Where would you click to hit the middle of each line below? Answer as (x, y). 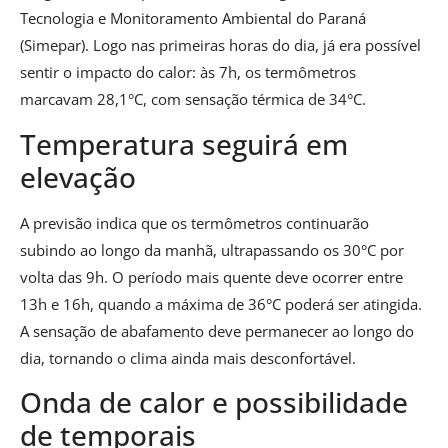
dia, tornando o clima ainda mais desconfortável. (188, 357)
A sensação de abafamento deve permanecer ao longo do (217, 330)
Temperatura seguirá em (184, 143)
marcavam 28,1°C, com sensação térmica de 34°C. (193, 99)
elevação (78, 176)
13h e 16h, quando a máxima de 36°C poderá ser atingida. (221, 303)
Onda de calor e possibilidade (214, 402)
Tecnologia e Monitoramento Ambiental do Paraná (193, 18)
